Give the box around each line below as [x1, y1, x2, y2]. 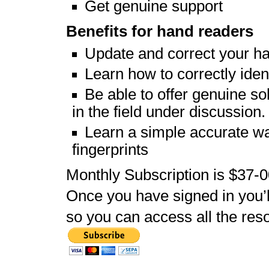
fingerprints [72, 141, 148, 158]
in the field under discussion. [72, 103, 265, 120]
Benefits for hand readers [66, 23, 253, 40]
